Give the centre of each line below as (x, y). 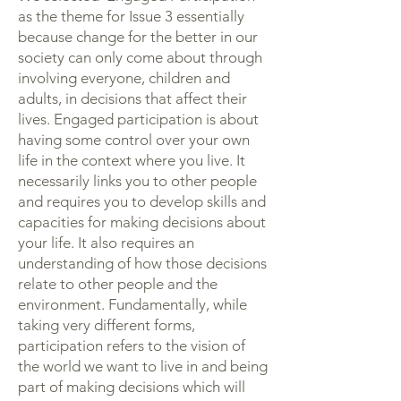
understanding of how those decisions (142, 263)
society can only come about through (140, 57)
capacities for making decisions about (142, 222)
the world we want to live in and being (143, 366)
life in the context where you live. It (132, 160)
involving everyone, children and (124, 78)
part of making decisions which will (132, 387)
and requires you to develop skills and (142, 201)
